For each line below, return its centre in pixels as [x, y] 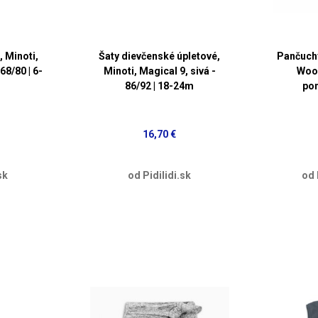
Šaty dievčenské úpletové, [160, 56]
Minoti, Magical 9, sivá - [159, 71]
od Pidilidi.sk [160, 175]
